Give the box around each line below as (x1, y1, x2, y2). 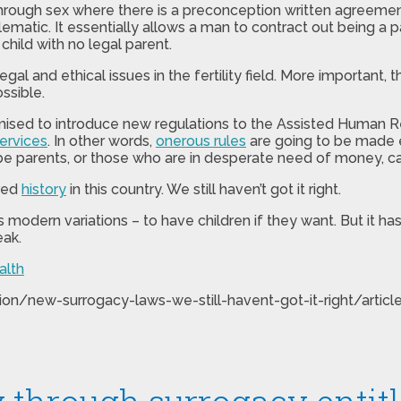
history (21, 180, 66, 198)
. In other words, (47, 132, 156, 149)
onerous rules (156, 132, 246, 149)
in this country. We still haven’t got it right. (66, 180, 341, 198)
